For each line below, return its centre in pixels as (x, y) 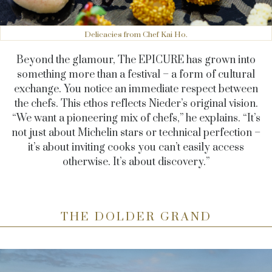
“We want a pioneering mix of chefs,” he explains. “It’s (136, 118)
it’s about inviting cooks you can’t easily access (136, 147)
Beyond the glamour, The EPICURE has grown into (136, 60)
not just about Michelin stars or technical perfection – (136, 133)
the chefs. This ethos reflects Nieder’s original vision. (136, 104)
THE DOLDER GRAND (136, 217)
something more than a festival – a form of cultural (136, 74)
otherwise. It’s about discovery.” (136, 162)
